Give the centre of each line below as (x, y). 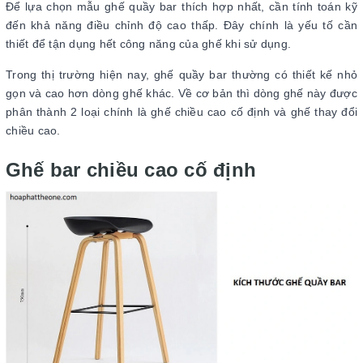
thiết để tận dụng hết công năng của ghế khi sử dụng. (150, 44)
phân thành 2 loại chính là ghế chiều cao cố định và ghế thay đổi (181, 112)
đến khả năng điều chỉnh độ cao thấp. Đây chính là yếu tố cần (181, 25)
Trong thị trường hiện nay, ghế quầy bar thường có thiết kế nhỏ (181, 75)
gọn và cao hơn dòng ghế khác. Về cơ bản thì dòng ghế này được (181, 93)
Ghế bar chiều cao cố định (131, 170)
